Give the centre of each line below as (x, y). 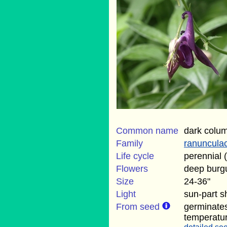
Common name (147, 131)
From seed (139, 207)
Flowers (132, 169)
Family (129, 143)
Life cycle (135, 156)
